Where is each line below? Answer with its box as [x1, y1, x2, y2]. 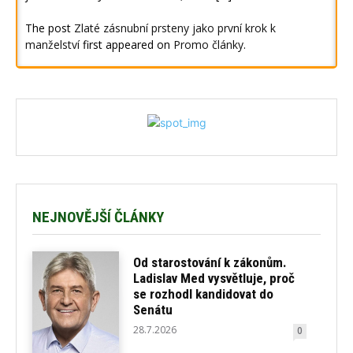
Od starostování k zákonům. [133, 254, 288, 270]
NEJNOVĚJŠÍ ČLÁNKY [32, 208, 164, 227]
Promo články [173, 37, 243, 53]
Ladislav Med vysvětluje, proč [133, 269, 295, 286]
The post [25, 20, 74, 36]
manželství [25, 37, 80, 53]
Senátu [133, 301, 173, 318]
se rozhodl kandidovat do [133, 285, 274, 302]
